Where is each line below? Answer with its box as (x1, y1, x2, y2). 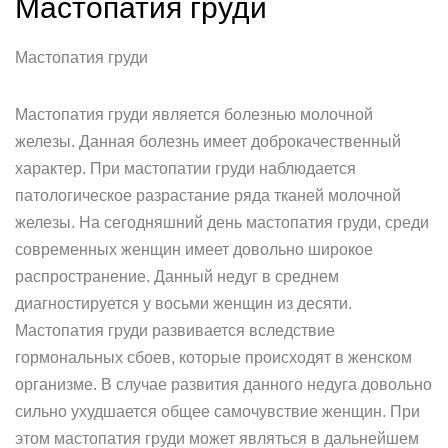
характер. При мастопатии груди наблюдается (15, 160, 356, 177)
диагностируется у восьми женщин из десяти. (15, 295, 352, 312)
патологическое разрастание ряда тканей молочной (15, 187, 401, 204)
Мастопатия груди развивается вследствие (15, 322, 335, 339)
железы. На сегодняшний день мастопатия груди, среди (15, 214, 429, 231)
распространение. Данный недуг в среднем (15, 268, 339, 285)
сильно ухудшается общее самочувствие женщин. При (15, 403, 420, 420)
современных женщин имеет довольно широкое (15, 241, 373, 258)
